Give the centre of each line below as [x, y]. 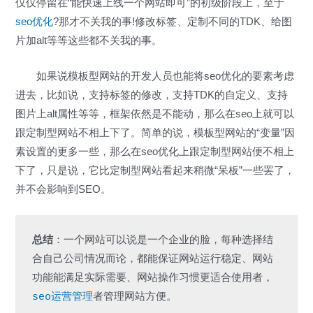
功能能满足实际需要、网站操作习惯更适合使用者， [152, 278]
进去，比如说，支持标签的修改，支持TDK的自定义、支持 [152, 95]
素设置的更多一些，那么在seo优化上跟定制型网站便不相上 [155, 151]
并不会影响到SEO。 [64, 189]
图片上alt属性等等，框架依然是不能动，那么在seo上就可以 [155, 114]
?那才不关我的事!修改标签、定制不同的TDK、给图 [173, 22]
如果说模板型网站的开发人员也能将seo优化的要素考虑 [155, 76]
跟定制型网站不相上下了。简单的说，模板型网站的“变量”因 [155, 132]
